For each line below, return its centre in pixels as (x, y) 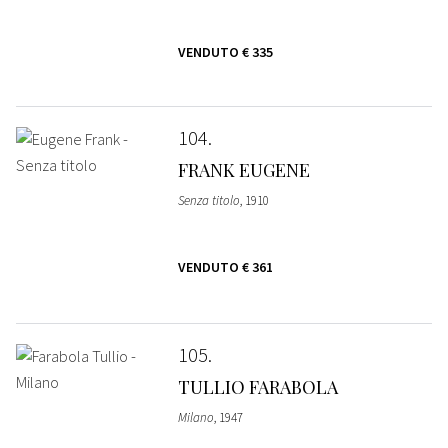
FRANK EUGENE (243, 169)
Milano (195, 417)
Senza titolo (208, 200)
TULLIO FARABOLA (257, 386)
